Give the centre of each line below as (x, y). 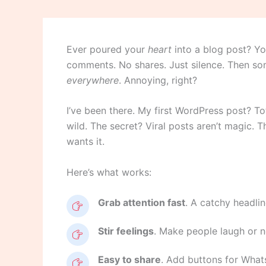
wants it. (85, 142)
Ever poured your (107, 49)
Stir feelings (126, 231)
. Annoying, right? (158, 80)
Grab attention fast (142, 203)
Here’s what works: (109, 172)
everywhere (93, 80)
